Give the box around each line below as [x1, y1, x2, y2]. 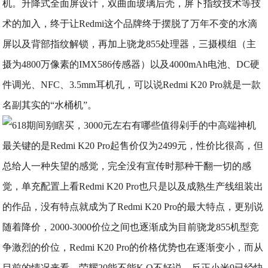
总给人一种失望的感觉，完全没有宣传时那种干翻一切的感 [2, 161, 252, 171]
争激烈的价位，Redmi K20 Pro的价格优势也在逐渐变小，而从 [2, 242, 264, 252]
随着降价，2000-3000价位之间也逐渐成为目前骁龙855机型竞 [2, 222, 260, 232]
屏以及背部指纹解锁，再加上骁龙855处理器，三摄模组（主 [2, 39, 257, 49]
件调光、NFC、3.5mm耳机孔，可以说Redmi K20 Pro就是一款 [2, 80, 261, 90]
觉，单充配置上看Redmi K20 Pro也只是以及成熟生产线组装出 [2, 181, 264, 191]
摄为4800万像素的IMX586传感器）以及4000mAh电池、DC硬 [2, 59, 260, 69]
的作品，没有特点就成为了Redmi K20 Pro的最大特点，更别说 [2, 202, 264, 212]
